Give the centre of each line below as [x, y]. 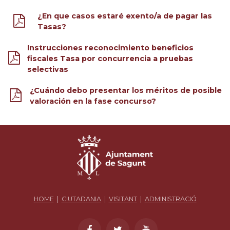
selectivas [48, 69]
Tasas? [52, 27]
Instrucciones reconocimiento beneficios [111, 47]
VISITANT [123, 199]
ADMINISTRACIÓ [170, 199]
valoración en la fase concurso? [93, 101]
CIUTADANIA [81, 199]
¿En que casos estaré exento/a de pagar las [124, 16]
